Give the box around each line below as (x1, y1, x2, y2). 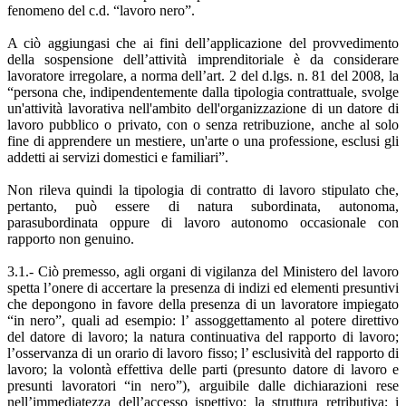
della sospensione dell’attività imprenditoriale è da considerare (7, 51, 399, 67)
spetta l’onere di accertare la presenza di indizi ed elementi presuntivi (7, 279, 399, 295)
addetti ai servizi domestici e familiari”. (7, 149, 228, 165)
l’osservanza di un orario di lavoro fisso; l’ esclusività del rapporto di (7, 344, 399, 361)
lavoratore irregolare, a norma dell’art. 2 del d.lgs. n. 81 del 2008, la (7, 67, 399, 83)
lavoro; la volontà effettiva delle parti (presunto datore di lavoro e (7, 361, 399, 377)
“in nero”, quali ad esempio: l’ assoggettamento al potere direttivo (7, 312, 399, 328)
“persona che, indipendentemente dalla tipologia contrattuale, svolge (7, 83, 399, 100)
